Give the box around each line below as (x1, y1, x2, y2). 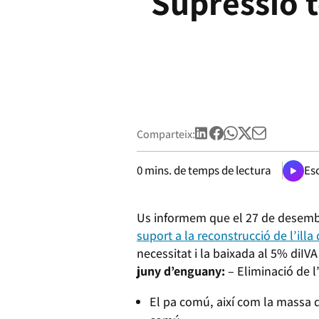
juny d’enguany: (137, 262, 225, 279)
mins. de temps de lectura (142, 162, 271, 178)
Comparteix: (137, 126, 195, 142)
